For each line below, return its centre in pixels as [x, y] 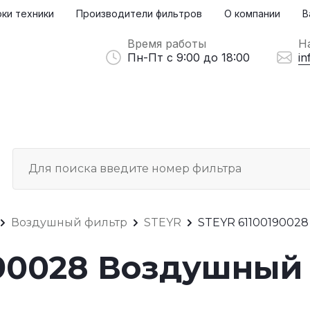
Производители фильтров [139, 13]
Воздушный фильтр [69, 222]
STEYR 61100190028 [253, 222]
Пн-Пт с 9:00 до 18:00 [189, 57]
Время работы [167, 44]
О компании [252, 13]
